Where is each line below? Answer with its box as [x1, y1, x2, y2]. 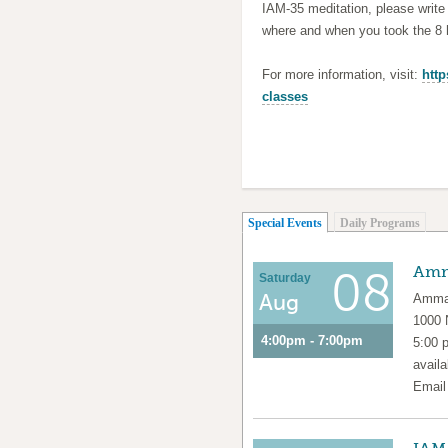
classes [262, 89, 308, 104]
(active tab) [322, 214, 379, 228]
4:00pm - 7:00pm [261, 333, 363, 348]
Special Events [248, 216, 322, 230]
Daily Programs [340, 216, 420, 230]
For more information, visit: [262, 67, 422, 82]
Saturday [259, 271, 311, 285]
